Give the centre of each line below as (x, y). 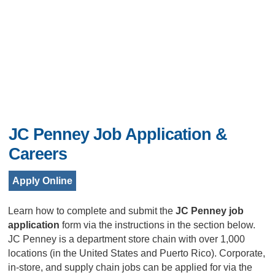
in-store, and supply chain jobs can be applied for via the (130, 267)
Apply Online (43, 181)
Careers (38, 154)
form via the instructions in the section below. (159, 225)
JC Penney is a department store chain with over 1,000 (127, 239)
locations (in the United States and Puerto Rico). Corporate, (137, 253)
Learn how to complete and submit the (92, 211)
